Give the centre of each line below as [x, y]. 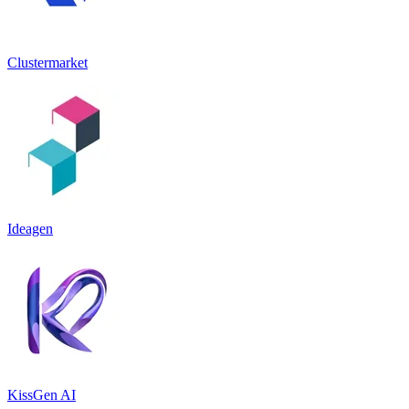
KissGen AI [42, 394]
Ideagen [30, 228]
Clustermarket [47, 62]
